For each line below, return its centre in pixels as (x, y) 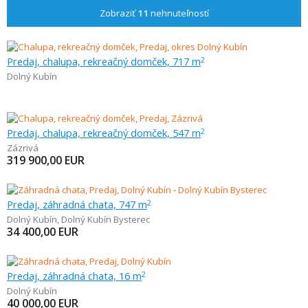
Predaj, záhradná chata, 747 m (77, 204)
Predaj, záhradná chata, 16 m (74, 276)
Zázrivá (23, 148)
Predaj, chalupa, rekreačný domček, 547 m (104, 133)
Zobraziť (118, 13)
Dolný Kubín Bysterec (106, 219)
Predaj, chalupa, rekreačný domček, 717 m (104, 61)
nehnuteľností (178, 13)
